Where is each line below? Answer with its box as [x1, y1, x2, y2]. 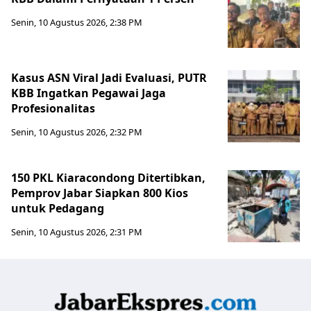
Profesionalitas [11, 100, 95, 116]
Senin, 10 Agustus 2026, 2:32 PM [11, 125, 142, 138]
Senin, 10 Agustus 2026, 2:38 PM [11, 15, 142, 28]
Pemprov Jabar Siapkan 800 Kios [11, 185, 188, 201]
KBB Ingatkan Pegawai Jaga [11, 85, 166, 101]
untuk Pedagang [11, 200, 104, 216]
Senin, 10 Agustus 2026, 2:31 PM [11, 225, 142, 238]
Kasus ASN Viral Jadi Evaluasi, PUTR [11, 69, 207, 85]
